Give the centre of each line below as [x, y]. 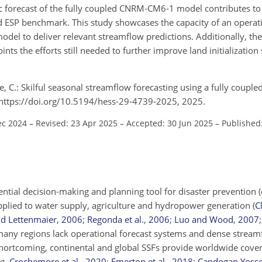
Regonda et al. [116, 219]
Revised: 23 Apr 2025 [77, 123]
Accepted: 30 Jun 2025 [170, 123]
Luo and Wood [204, 219]
